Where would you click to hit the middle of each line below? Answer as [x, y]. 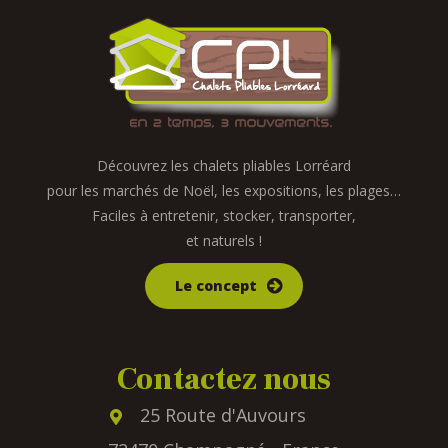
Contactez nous [224, 380]
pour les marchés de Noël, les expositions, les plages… [224, 191]
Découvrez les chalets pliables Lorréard [224, 166]
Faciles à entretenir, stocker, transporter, [224, 216]
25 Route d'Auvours [223, 415]
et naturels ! [224, 241]
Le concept [216, 286]
